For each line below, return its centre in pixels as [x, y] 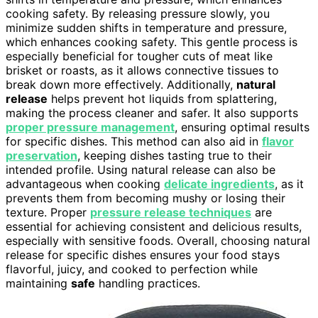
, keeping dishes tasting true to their [175, 156]
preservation [42, 156]
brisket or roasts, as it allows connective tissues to [142, 71]
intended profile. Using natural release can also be [141, 170]
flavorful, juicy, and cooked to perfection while [132, 269]
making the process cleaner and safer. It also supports [152, 113]
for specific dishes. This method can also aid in [134, 142]
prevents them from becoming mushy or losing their [146, 198]
